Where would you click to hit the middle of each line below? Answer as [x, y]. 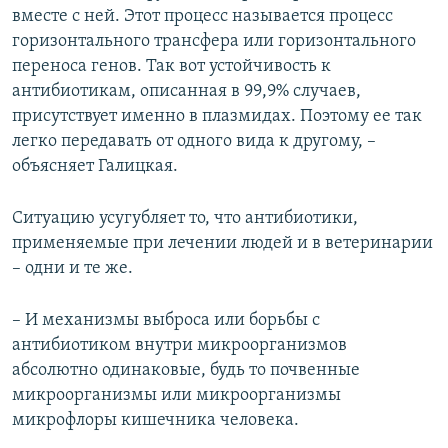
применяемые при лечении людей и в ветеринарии [222, 243]
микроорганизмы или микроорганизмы [176, 395]
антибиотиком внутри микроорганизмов [179, 345]
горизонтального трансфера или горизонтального [214, 41]
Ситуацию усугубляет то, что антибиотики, [185, 218]
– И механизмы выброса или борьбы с [166, 320]
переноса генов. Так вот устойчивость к [171, 66]
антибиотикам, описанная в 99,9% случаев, [186, 91]
